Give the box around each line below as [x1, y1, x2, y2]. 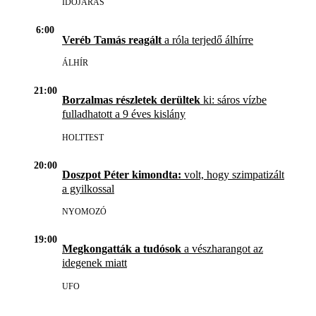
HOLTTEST [62, 132, 104, 142]
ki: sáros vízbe [200, 94, 267, 107]
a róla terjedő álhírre [162, 33, 253, 46]
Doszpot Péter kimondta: [62, 168, 181, 181]
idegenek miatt [62, 257, 127, 269]
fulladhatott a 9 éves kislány [62, 108, 186, 121]
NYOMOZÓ [62, 207, 107, 217]
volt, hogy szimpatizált [181, 168, 284, 181]
